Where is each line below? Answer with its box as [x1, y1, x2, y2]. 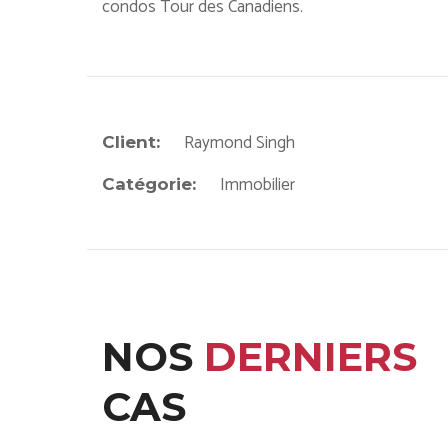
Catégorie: [102, 174, 196, 194]
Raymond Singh [180, 129, 295, 157]
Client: [102, 132, 160, 152]
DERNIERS [204, 332, 417, 381]
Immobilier [216, 171, 295, 199]
